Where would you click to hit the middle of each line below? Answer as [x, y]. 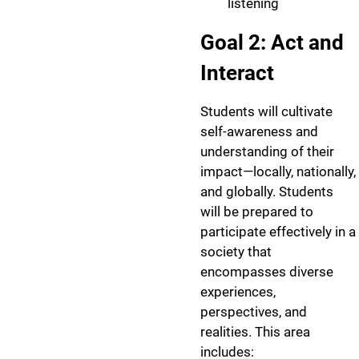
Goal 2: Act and [272, 42]
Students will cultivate [266, 111]
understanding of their [267, 151]
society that [236, 251]
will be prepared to [257, 211]
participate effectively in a [278, 231]
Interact [237, 73]
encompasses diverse [267, 271]
